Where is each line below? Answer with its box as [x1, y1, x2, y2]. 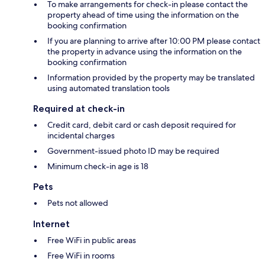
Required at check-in [33, 103, 125, 115]
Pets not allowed [47, 198, 108, 209]
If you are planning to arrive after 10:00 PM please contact [47, 35, 260, 47]
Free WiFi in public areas [47, 235, 136, 246]
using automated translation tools [47, 83, 170, 94]
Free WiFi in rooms [47, 250, 115, 261]
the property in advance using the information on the [47, 46, 242, 57]
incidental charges [47, 130, 115, 141]
